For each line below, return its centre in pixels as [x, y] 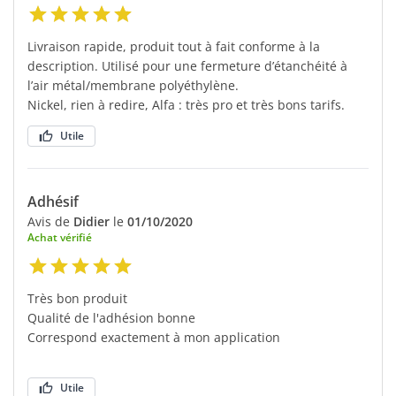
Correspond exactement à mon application [154, 337]
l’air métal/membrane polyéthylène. [133, 85]
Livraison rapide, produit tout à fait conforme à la [174, 46]
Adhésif [53, 201]
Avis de [50, 221]
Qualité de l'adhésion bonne [111, 317]
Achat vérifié [60, 237]
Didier [93, 221]
